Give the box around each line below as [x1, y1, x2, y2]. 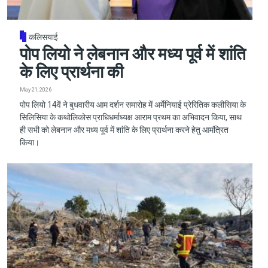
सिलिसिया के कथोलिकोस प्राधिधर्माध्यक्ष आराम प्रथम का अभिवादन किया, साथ [19, 112, 242, 123]
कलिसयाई [29, 32, 59, 42]
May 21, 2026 [19, 86, 51, 93]
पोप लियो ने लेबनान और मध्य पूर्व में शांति [19, 44, 246, 64]
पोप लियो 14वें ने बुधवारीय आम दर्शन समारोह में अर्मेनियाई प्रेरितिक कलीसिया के [19, 100, 246, 110]
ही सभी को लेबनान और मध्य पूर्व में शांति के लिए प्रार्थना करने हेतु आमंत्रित [19, 125, 229, 135]
